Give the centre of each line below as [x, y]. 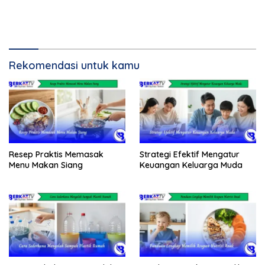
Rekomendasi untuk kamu [74, 65]
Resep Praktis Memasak [56, 155]
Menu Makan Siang [46, 165]
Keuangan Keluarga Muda [191, 165]
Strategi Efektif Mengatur [190, 155]
